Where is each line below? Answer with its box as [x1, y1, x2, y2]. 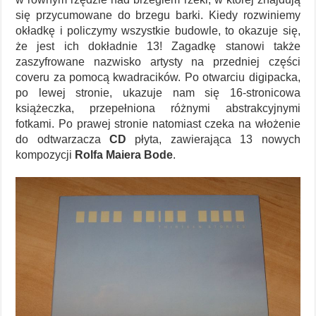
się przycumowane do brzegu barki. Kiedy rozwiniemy [16, 9, 300, 22]
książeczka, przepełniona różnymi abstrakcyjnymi [16, 102, 300, 115]
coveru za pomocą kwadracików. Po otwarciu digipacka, [16, 71, 300, 84]
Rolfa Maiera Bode [75, 149, 174, 162]
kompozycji [16, 149, 75, 162]
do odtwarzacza [16, 133, 110, 146]
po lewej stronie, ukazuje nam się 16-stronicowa [16, 87, 300, 99]
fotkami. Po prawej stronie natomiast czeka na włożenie [16, 118, 300, 130]
